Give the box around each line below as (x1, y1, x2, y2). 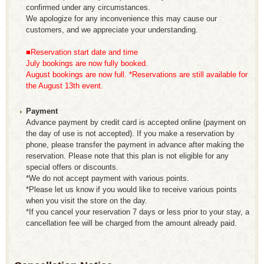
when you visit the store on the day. (26, 196, 147, 206)
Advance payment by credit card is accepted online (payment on (26, 118, 246, 127)
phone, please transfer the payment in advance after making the (26, 140, 244, 150)
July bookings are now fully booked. (26, 59, 148, 68)
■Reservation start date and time (26, 48, 138, 57)
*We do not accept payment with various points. (26, 174, 189, 183)
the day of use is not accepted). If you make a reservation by (26, 129, 235, 138)
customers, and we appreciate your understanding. (26, 25, 198, 35)
